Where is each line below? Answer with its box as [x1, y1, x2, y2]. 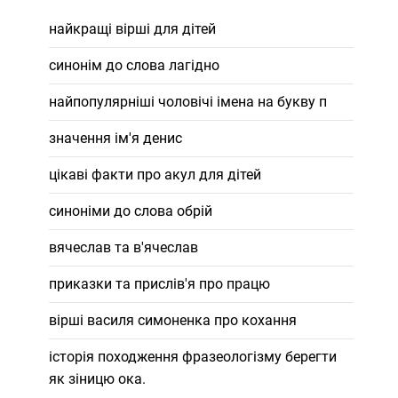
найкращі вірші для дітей [48, 20, 216, 37]
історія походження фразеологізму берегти [48, 348, 337, 365]
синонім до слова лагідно [48, 57, 219, 74]
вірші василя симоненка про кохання [48, 312, 297, 329]
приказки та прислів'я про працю [48, 275, 270, 292]
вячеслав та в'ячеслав [48, 239, 198, 256]
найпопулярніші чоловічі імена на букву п [48, 93, 327, 110]
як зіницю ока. [48, 370, 146, 387]
